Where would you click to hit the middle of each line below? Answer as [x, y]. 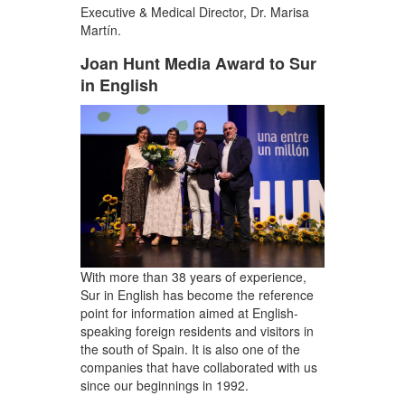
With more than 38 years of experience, [193, 276]
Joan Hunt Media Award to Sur [198, 63]
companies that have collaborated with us [199, 367]
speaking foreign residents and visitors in [197, 330]
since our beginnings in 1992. [165, 385]
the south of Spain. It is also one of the [190, 348]
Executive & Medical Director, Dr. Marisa [195, 11]
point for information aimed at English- [189, 312]
